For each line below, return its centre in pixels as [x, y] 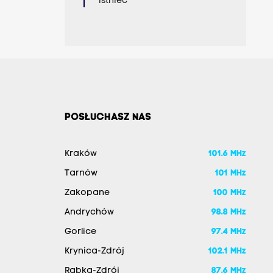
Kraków [80, 154]
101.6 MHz [227, 154]
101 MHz [230, 174]
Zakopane [87, 193]
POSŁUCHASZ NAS [108, 118]
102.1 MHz [227, 252]
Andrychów [89, 213]
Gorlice [80, 232]
